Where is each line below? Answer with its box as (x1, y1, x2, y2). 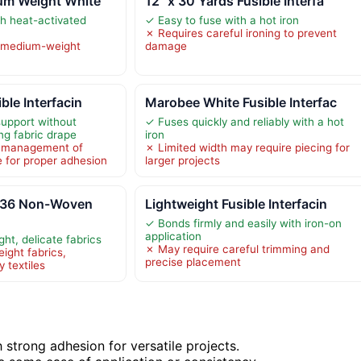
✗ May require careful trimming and (144, 242, 330, 255)
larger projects (144, 153, 220, 167)
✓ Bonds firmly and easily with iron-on (144, 216, 342, 230)
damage (144, 39, 187, 52)
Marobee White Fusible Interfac (144, 93, 337, 110)
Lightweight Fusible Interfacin (144, 195, 327, 212)
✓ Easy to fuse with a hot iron (144, 13, 299, 27)
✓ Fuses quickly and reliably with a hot (144, 114, 344, 128)
